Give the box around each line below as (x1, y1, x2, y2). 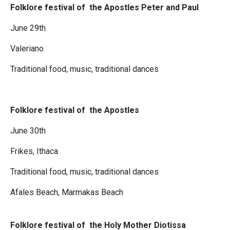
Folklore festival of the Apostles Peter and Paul (10, 3, 199, 13)
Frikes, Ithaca (10, 146, 58, 157)
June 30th (10, 126, 46, 136)
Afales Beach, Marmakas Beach (10, 187, 123, 198)
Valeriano (10, 44, 44, 54)
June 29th (10, 23, 46, 33)
